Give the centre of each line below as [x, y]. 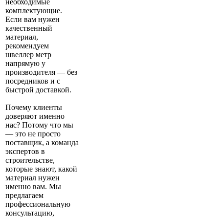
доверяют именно [35, 116]
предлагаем [24, 196]
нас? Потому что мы [39, 125]
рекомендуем [27, 46]
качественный [29, 28]
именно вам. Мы [33, 187]
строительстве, [30, 160]
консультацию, [30, 213]
